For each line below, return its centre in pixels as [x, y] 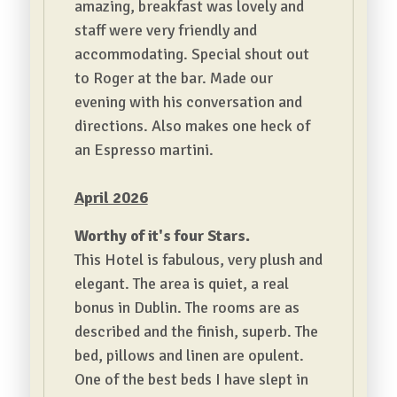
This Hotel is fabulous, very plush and [198, 260]
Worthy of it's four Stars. [162, 236]
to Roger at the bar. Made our [173, 78]
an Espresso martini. [144, 150]
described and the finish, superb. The [196, 331]
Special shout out [250, 54]
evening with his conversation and [188, 102]
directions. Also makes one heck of [192, 126]
